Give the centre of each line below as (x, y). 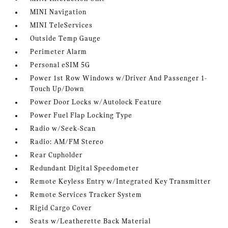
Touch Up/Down (57, 90)
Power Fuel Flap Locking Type (81, 116)
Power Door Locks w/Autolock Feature (96, 103)
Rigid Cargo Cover (61, 209)
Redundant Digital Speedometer (85, 169)
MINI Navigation (59, 13)
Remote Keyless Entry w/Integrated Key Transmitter (121, 182)
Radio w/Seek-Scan (63, 129)
